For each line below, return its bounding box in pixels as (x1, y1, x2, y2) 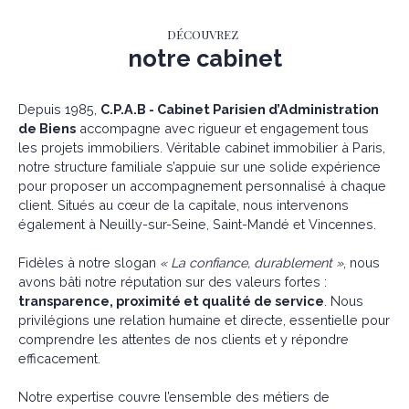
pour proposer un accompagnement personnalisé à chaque (18, 178, 386, 194)
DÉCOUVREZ (167, 26, 238, 43)
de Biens (18, 121, 76, 137)
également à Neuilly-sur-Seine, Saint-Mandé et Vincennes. (18, 216, 376, 233)
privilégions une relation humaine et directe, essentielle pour (18, 312, 390, 329)
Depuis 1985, (18, 101, 100, 118)
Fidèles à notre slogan (18, 255, 160, 271)
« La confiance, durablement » (160, 255, 343, 271)
